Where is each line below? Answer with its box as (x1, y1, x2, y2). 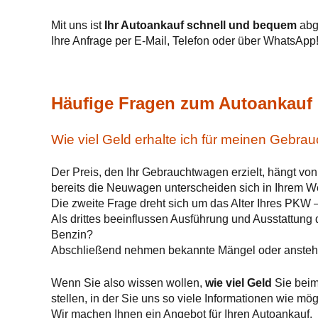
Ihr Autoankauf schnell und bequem (104, 19, 297, 31)
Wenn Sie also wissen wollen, (51, 277, 205, 289)
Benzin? (51, 229, 93, 241)
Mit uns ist (51, 19, 104, 31)
